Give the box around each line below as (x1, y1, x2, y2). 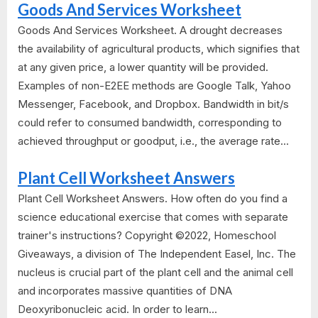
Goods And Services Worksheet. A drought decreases (18, 23, 283, 38)
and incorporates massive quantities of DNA (18, 283, 232, 297)
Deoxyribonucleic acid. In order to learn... (18, 302, 217, 316)
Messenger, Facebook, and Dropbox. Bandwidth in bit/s (18, 97, 289, 111)
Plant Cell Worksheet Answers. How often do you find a (18, 191, 287, 205)
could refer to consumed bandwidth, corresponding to (18, 116, 282, 130)
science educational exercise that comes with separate (18, 209, 288, 224)
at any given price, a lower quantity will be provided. (18, 60, 268, 75)
